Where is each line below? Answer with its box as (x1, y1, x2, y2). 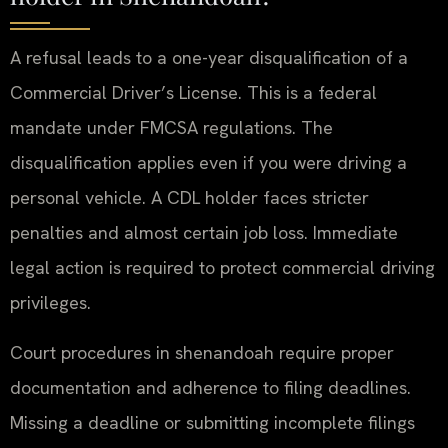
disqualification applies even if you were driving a (10, 151, 407, 175)
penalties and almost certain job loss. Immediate (10, 221, 398, 245)
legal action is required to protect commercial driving (10, 256, 435, 280)
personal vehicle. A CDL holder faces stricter (10, 186, 369, 210)
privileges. (10, 291, 91, 315)
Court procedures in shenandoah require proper (10, 340, 394, 364)
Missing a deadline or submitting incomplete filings (10, 410, 415, 434)
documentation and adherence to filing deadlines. (10, 375, 411, 399)
